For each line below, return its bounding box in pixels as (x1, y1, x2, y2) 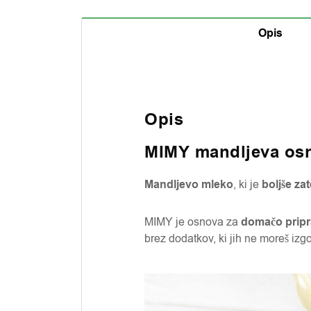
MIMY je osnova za (144, 215, 238, 230)
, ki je (233, 177, 259, 192)
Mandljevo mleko (144, 177, 233, 192)
